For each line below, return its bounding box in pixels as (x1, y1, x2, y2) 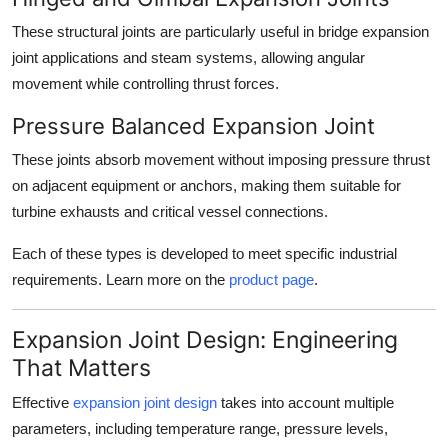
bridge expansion (318, 23, 429, 41)
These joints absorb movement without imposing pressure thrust (12, 151, 430, 169)
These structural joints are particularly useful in (12, 23, 318, 41)
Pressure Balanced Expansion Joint (12, 113, 375, 140)
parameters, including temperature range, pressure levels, (12, 420, 388, 438)
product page (229, 271, 314, 289)
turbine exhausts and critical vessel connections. (12, 203, 328, 221)
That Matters (12, 353, 151, 383)
